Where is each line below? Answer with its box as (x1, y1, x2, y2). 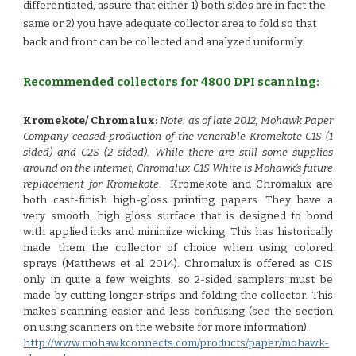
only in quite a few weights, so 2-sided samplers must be (23, 273, 333, 286)
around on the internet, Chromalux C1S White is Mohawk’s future (23, 162, 333, 175)
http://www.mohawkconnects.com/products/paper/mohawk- (23, 337, 330, 350)
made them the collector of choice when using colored (23, 242, 333, 254)
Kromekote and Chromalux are (169, 178, 333, 191)
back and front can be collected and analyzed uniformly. (23, 36, 305, 48)
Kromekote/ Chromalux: (23, 114, 158, 127)
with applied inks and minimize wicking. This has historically (23, 226, 333, 238)
